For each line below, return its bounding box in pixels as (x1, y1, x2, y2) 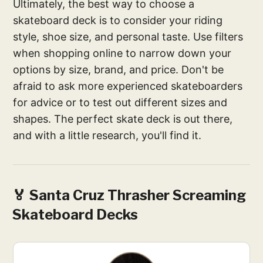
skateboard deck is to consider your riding (13, 14, 223, 27)
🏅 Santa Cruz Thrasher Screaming (12, 187, 247, 204)
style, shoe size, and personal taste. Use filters (13, 31, 244, 43)
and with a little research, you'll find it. (13, 129, 202, 142)
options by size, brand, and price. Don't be (13, 63, 224, 76)
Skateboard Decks (12, 206, 139, 224)
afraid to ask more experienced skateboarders (13, 80, 243, 93)
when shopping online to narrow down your (13, 47, 232, 60)
